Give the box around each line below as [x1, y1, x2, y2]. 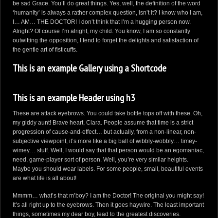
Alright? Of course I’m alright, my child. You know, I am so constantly [13, 28, 190, 35]
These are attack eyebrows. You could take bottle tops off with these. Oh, [13, 110, 202, 117]
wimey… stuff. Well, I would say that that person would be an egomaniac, [13, 147, 204, 154]
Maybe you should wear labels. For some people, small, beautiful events [13, 165, 203, 172]
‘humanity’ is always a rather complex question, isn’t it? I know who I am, [13, 9, 202, 16]
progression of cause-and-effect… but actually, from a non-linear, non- [13, 128, 196, 135]
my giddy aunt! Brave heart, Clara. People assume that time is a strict [13, 119, 193, 126]
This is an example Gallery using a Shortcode [13, 62, 166, 74]
